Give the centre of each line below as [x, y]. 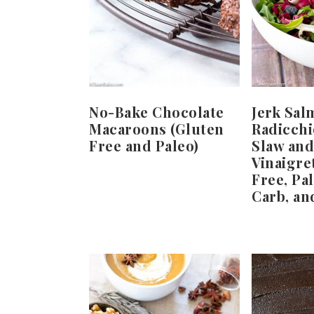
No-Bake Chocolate [157, 111]
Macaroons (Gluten [157, 128]
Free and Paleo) [144, 145]
